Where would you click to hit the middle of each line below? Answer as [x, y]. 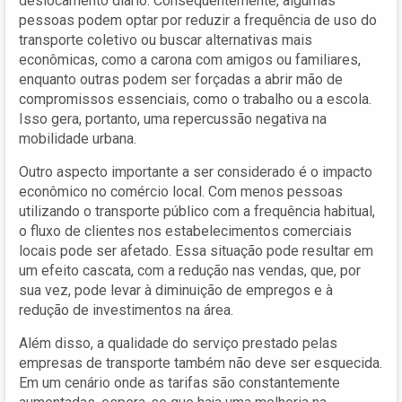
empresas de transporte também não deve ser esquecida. [201, 363]
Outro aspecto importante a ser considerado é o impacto [196, 171]
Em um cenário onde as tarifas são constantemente [179, 382]
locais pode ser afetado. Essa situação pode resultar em [196, 250]
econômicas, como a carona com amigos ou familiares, [190, 59]
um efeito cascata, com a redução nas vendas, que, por [190, 270]
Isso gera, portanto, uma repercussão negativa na [173, 118]
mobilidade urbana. [78, 138]
